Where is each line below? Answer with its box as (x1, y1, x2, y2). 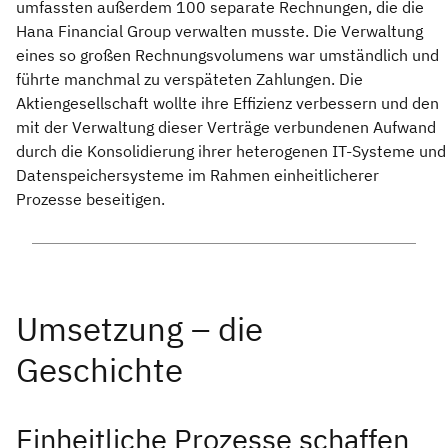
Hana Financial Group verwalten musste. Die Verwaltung (16, 21, 423, 42)
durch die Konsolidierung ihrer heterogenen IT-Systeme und (16, 141, 446, 162)
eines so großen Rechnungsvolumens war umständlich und (16, 45, 439, 66)
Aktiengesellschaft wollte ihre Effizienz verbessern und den (16, 93, 439, 114)
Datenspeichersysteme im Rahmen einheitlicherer (16, 165, 379, 186)
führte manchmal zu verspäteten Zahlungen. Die (16, 69, 363, 90)
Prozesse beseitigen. (16, 189, 165, 210)
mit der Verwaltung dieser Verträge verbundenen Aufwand (16, 117, 436, 138)
